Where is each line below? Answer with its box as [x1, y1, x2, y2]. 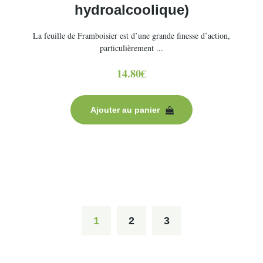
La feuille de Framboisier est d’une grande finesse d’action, [33, 30, 230, 41]
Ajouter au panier [90, 105, 160, 114]
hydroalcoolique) [74, 2, 189, 18]
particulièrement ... [100, 42, 163, 53]
